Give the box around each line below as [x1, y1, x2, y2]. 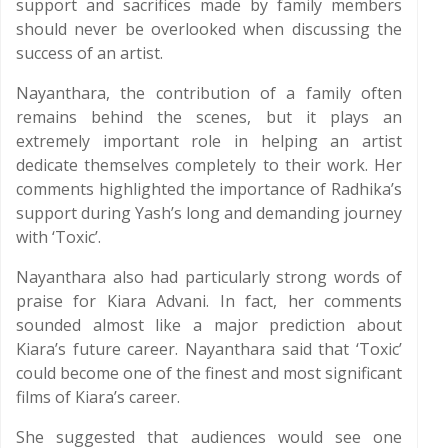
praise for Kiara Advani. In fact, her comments [16, 290, 402, 312]
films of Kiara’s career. [16, 386, 180, 408]
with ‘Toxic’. [16, 226, 101, 248]
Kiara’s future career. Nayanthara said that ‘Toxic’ [16, 338, 402, 360]
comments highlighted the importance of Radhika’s [16, 178, 402, 200]
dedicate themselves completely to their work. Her [16, 154, 402, 176]
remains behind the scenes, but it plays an [16, 106, 402, 128]
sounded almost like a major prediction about [16, 314, 402, 336]
